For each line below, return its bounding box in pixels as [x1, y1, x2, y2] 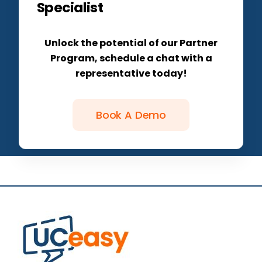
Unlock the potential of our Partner [44, 36, 218, 50]
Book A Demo [95, 107, 167, 122]
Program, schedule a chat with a [50, 51, 212, 65]
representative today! [75, 66, 187, 80]
